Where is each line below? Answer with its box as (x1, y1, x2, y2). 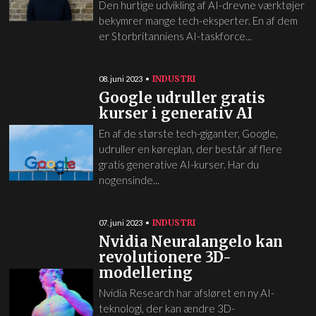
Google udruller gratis (98, 89, 265, 107)
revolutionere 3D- (98, 248, 231, 266)
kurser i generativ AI (98, 104, 253, 122)
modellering (98, 264, 193, 281)
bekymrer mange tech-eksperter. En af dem (98, 14, 298, 27)
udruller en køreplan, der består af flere (98, 142, 282, 155)
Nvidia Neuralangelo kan (98, 233, 283, 250)
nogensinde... (98, 174, 159, 186)
